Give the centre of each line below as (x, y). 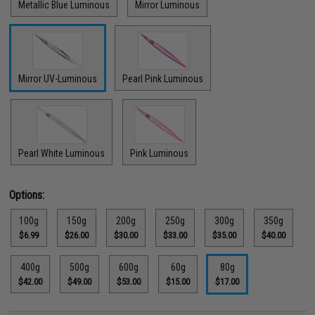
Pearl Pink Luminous (163, 79)
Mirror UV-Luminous (58, 79)
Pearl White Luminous (62, 153)
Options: (27, 195)
